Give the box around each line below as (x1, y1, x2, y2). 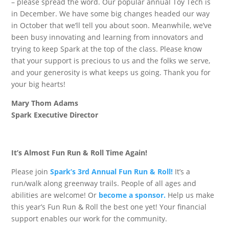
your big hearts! (11, 79, 66, 89)
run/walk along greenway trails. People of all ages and (11, 178, 197, 188)
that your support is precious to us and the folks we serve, (11, 56, 211, 65)
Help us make (166, 190, 215, 200)
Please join (11, 167, 51, 176)
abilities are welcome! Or (11, 190, 99, 200)
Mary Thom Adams (11, 98, 79, 108)
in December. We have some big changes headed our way (11, 9, 210, 18)
